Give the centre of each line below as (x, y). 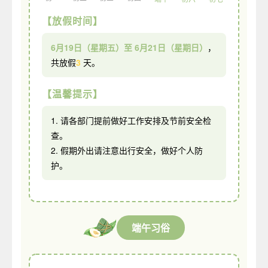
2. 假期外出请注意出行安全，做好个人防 (127, 150)
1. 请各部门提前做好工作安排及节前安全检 (131, 120)
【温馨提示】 (72, 93)
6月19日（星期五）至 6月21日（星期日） (129, 47)
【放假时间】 (72, 20)
